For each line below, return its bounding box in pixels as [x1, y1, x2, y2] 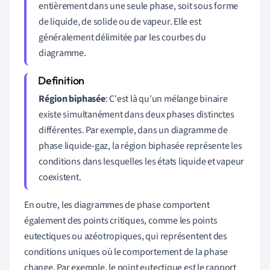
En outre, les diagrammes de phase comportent [24, 198, 210, 212]
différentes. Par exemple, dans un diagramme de [39, 123, 228, 137]
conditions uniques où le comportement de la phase [24, 245, 228, 259]
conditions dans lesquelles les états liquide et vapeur [39, 154, 245, 168]
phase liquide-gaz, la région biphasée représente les [39, 139, 242, 152]
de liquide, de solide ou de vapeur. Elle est [39, 14, 201, 28]
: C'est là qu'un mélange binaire [105, 92, 228, 105]
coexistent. [39, 170, 81, 184]
